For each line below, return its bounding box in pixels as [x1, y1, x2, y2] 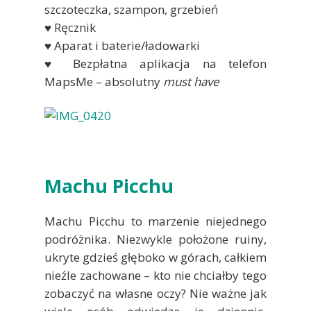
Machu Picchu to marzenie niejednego [44, 212, 267, 229]
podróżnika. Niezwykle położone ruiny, [44, 230, 267, 247]
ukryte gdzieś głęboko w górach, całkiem [44, 249, 267, 265]
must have [163, 73, 219, 90]
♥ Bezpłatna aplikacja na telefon [44, 55, 267, 72]
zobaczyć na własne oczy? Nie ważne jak [44, 285, 267, 301]
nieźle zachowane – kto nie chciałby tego [44, 267, 267, 283]
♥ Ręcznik [44, 19, 96, 35]
